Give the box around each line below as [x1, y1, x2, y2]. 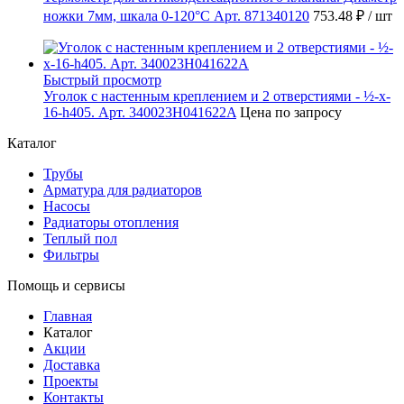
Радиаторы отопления [43, 215, 179, 231]
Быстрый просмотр [43, 72, 161, 88]
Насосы [43, 198, 90, 215]
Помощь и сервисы [7, 278, 125, 294]
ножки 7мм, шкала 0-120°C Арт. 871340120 [43, 8, 309, 24]
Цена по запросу [240, 105, 342, 121]
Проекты [43, 373, 98, 390]
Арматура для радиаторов [43, 182, 202, 198]
